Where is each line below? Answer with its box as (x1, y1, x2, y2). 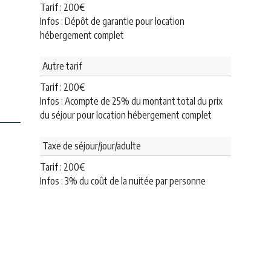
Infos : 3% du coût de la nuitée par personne (40, 175, 206, 187)
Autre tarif (42, 60, 82, 72)
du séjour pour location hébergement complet (40, 109, 212, 121)
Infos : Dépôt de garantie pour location (40, 15, 184, 27)
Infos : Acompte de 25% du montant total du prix (40, 95, 223, 107)
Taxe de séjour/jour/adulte (42, 140, 141, 152)
